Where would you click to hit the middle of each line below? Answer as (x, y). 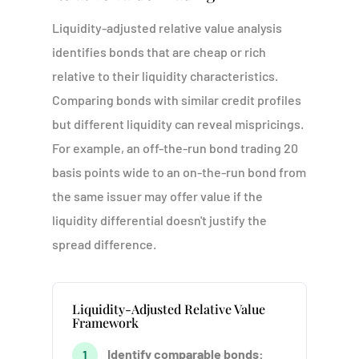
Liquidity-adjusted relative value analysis (167, 28)
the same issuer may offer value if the (157, 196)
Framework (105, 323)
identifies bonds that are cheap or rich (159, 52)
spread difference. (104, 244)
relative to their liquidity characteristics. (165, 76)
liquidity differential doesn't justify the (159, 220)
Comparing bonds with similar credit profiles (176, 100)
